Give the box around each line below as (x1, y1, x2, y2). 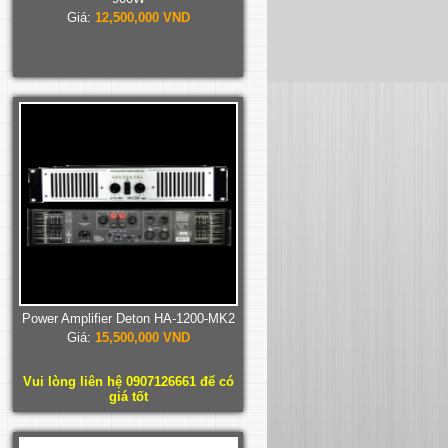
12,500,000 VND (94, 9, 190, 25)
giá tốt (108, 388, 148, 404)
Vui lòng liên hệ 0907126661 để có (22, 373, 234, 389)
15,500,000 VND (94, 329, 190, 345)
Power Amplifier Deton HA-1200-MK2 (21, 310, 235, 326)
